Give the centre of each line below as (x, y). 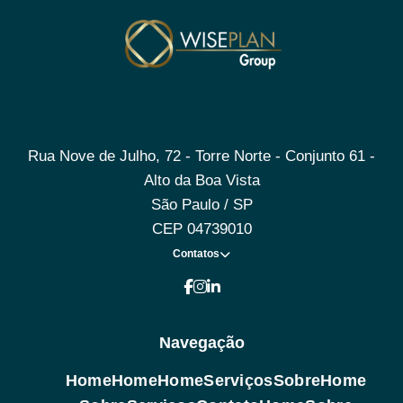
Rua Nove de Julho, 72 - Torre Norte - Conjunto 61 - (201, 157)
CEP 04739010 (201, 229)
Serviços (238, 381)
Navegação (201, 343)
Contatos (196, 254)
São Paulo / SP (201, 205)
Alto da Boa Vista (201, 181)
